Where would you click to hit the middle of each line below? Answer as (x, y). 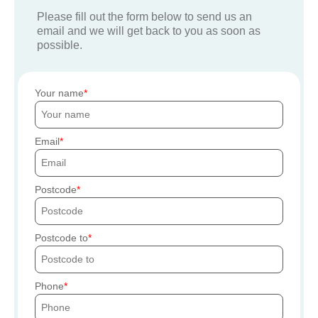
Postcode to (61, 238)
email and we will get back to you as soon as (149, 31)
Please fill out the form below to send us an (144, 17)
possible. (60, 45)
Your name (59, 93)
